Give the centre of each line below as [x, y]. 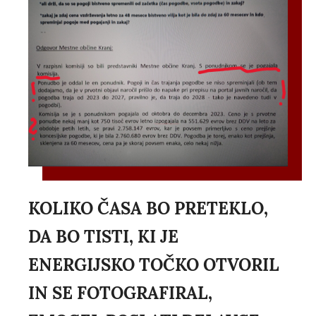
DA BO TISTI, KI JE [103, 237]
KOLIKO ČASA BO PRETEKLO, [148, 209]
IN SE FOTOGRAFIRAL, [120, 293]
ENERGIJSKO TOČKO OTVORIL [154, 265]
